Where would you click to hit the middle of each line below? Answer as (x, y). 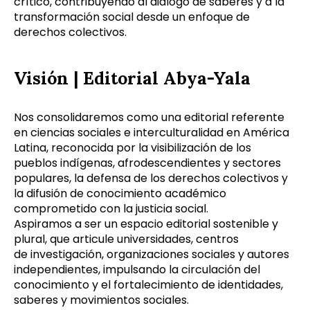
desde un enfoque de (192, 17)
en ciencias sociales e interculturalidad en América (152, 133)
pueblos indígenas (63, 163)
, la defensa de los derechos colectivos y (179, 179)
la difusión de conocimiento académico (120, 194)
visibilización (184, 148)
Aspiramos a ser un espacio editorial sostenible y (146, 224)
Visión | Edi (62, 79)
